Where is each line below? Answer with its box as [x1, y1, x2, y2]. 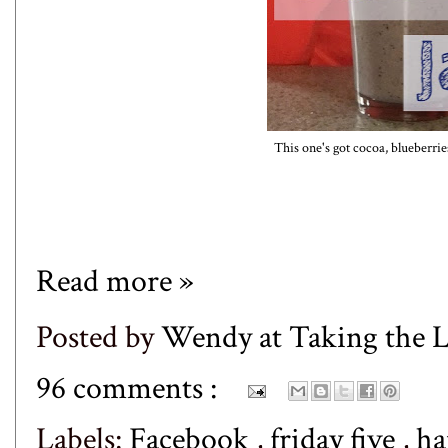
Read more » [36, 260, 194, 302]
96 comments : [36, 367, 224, 409]
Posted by [36, 316, 161, 358]
